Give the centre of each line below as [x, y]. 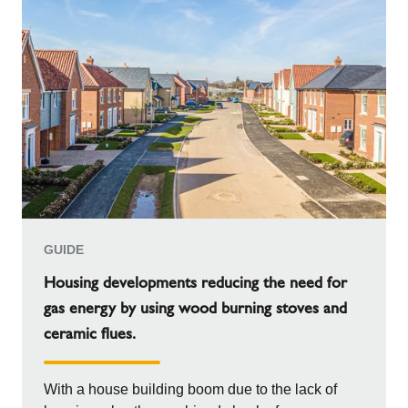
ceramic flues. [90, 333]
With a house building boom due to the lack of [190, 389]
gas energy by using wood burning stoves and [195, 308]
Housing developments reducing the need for [195, 282]
